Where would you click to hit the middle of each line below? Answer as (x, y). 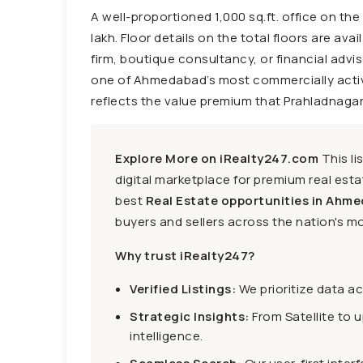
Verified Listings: (183, 289)
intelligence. (167, 336)
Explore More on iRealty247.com (217, 158)
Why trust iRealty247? (185, 256)
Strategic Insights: (190, 316)
